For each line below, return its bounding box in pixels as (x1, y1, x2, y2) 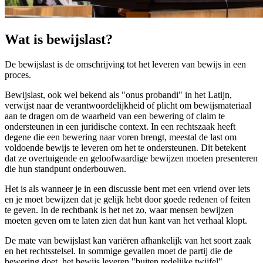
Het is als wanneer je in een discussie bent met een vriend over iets (5, 184, 250, 194)
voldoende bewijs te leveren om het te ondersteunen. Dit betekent (5, 143, 246, 153)
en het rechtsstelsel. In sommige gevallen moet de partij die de (5, 246, 232, 257)
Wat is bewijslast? (5, 32, 113, 48)
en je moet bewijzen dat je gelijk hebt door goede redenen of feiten (5, 194, 251, 205)
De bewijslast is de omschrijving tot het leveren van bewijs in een (5, 59, 246, 70)
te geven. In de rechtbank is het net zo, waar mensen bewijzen (5, 205, 234, 215)
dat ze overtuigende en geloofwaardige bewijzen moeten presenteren (5, 153, 258, 164)
